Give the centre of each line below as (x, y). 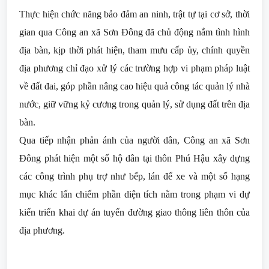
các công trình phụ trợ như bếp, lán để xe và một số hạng (134, 176)
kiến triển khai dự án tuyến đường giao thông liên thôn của (134, 212)
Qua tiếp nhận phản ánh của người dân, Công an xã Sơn (134, 140)
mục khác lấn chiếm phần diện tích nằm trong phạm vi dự (134, 194)
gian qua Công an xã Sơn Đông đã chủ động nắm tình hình (134, 32)
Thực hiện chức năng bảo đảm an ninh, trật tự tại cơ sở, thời (134, 14)
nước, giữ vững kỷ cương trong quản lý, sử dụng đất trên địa (134, 104)
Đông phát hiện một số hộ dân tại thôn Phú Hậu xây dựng (134, 158)
